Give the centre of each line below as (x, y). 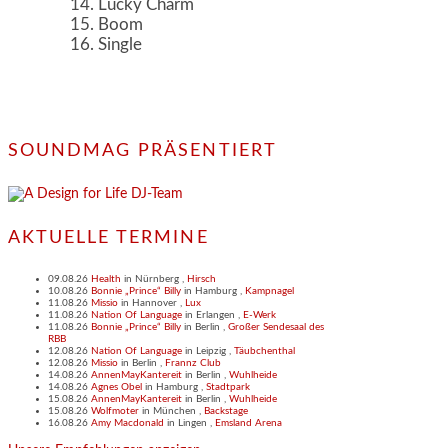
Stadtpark (228, 387)
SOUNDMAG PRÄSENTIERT (142, 151)
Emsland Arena (248, 423)
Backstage (226, 411)
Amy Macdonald (127, 423)
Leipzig (211, 351)
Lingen (192, 423)
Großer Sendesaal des (276, 327)
